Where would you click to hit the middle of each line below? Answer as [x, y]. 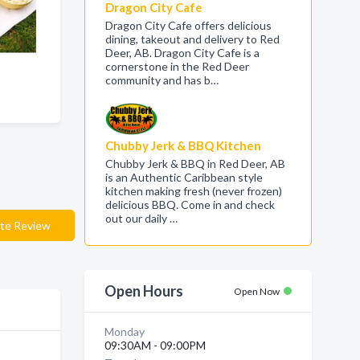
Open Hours [143, 291]
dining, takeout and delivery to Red [192, 39]
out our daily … [141, 218]
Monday [124, 331]
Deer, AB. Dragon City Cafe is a [182, 53]
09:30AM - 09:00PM [155, 345]
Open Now [257, 291]
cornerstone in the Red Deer [177, 66]
